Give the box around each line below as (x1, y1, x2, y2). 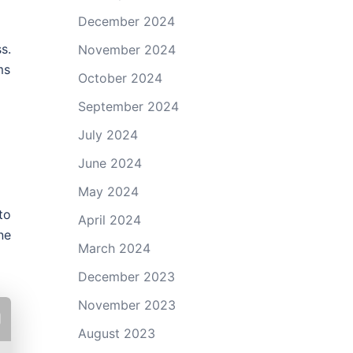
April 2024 (77, 212, 141, 228)
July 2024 (77, 127, 138, 143)
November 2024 (77, 42, 176, 58)
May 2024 (77, 184, 139, 199)
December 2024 (77, 13, 175, 29)
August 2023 (77, 325, 155, 341)
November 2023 (77, 297, 176, 313)
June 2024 (77, 155, 142, 171)
